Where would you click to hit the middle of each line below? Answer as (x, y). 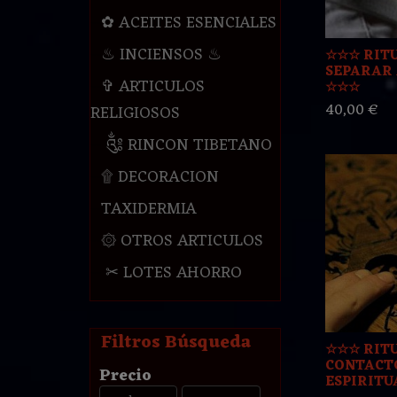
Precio (125, 376)
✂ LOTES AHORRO (171, 273)
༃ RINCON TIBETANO (186, 146)
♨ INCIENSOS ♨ (161, 55)
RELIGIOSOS (135, 114)
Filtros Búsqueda (175, 343)
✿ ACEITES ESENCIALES (188, 23)
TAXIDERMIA (148, 210)
